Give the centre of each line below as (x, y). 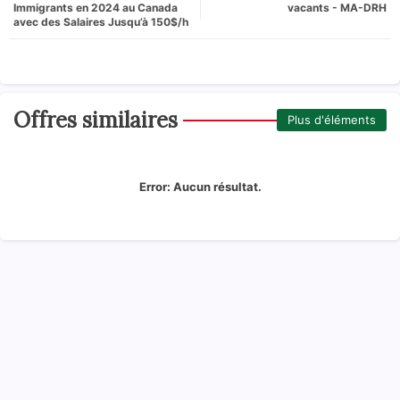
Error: (154, 186)
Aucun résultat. (216, 186)
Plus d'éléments (332, 120)
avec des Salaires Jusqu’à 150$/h (101, 21)
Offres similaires (96, 120)
